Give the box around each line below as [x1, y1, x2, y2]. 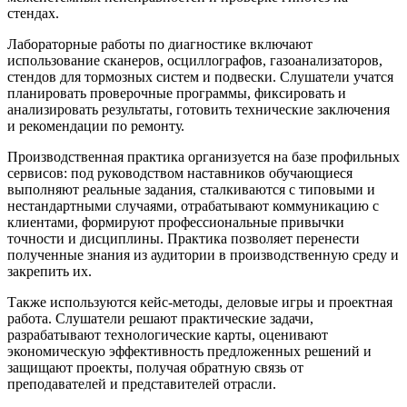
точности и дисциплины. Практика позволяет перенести [7, 231, 360, 247]
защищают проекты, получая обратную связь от [7, 360, 303, 376]
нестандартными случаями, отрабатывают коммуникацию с [7, 198, 379, 214]
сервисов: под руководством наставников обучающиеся [7, 165, 352, 182]
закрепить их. [7, 263, 92, 280]
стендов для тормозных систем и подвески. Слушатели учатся [7, 69, 393, 85]
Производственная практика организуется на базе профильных [7, 149, 400, 165]
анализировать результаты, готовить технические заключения [7, 102, 390, 118]
